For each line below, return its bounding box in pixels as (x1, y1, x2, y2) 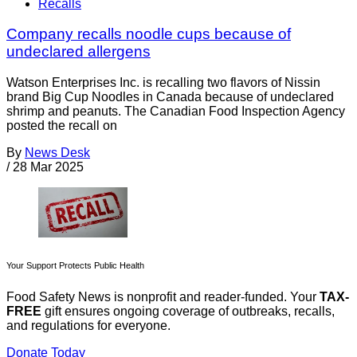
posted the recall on (6, 119, 117, 133)
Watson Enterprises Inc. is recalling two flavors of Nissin (6, 76, 320, 90)
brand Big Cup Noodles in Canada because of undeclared (6, 90, 334, 104)
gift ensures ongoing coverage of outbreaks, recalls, (41, 304, 335, 319)
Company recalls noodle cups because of (6, 25, 291, 43)
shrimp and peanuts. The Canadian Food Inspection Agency (6, 104, 345, 119)
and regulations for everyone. (6, 319, 171, 333)
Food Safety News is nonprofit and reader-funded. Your (6, 290, 320, 304)
